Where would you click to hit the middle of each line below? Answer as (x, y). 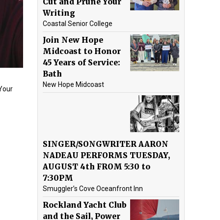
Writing (59, 13)
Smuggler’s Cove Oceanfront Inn (93, 188)
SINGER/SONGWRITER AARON (106, 144)
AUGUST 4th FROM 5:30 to (96, 166)
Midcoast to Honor (82, 51)
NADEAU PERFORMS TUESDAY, (106, 155)
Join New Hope (73, 40)
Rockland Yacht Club (85, 205)
